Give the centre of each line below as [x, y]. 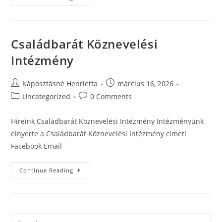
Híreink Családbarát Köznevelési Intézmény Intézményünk [108, 121]
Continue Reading [47, 170]
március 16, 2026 [146, 84]
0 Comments [111, 97]
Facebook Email [37, 146]
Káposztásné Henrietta [60, 84]
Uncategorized [47, 97]
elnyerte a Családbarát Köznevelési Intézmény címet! [99, 134]
